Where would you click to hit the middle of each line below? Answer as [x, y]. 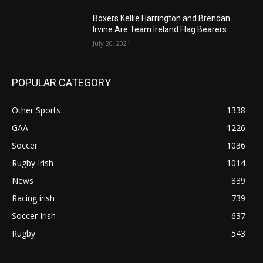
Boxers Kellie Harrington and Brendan [162, 18]
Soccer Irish [34, 216]
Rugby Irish [33, 163]
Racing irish [33, 198]
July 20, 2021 [112, 43]
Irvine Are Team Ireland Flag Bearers [160, 30]
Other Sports [36, 110]
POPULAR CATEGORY [61, 83]
